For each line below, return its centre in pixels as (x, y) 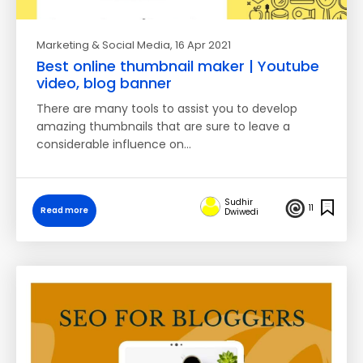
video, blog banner (104, 83)
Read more (64, 210)
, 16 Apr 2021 (201, 45)
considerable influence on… (114, 144)
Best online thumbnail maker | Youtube (178, 66)
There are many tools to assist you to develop (167, 109)
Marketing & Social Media (103, 45)
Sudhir (239, 202)
